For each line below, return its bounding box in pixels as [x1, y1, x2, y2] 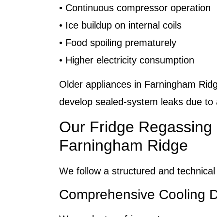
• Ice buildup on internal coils [59, 19, 182, 31]
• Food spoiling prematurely [59, 37, 176, 48]
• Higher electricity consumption [59, 54, 194, 65]
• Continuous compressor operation [59, 2, 211, 13]
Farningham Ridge [59, 136, 188, 154]
